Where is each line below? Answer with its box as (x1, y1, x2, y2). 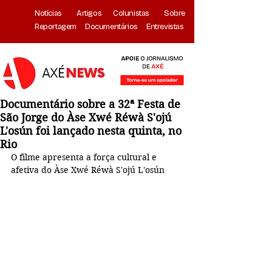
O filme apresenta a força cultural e (11, 152, 159, 163)
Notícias (35, 8, 64, 18)
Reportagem (35, 22, 77, 32)
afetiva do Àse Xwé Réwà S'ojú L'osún (11, 165, 165, 175)
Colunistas (113, 8, 150, 18)
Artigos (76, 8, 102, 18)
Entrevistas (146, 22, 184, 32)
